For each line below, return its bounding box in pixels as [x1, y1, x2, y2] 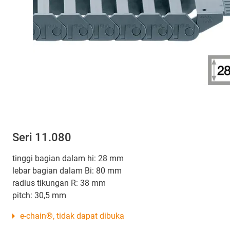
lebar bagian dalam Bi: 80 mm [12, 166, 122, 176]
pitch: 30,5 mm [12, 190, 66, 201]
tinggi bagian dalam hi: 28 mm [12, 154, 124, 164]
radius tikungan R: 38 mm [12, 178, 106, 188]
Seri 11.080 [12, 131, 71, 144]
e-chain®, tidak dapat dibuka [20, 211, 124, 221]
